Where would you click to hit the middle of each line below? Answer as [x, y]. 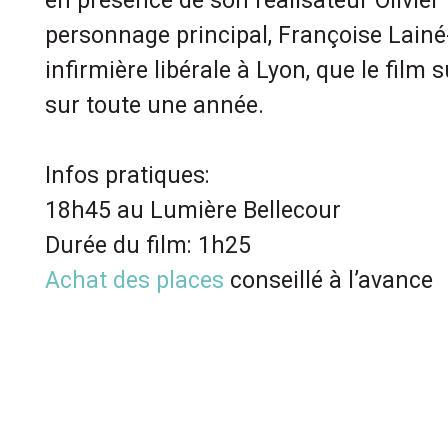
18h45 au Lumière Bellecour [193, 210]
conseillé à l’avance [328, 280]
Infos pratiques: [127, 175]
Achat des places [134, 280]
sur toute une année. [154, 105]
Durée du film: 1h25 [148, 245]
